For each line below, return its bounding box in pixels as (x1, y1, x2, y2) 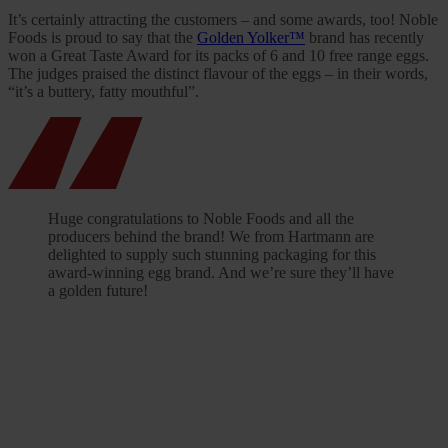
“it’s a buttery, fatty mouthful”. (8, 83, 199, 101)
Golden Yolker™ (197, 29, 305, 47)
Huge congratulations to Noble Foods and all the (48, 210, 354, 228)
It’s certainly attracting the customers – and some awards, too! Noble (8, 11, 438, 29)
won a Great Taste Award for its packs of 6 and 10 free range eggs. (8, 47, 429, 65)
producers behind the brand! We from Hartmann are (48, 228, 374, 246)
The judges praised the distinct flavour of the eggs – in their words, (8, 65, 428, 83)
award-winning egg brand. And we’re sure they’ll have (48, 264, 394, 282)
